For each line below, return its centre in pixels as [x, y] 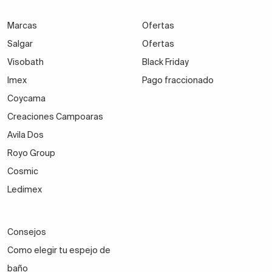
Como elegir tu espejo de [59, 250]
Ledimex [25, 190]
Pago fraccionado [178, 80]
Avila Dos [25, 135]
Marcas [22, 26]
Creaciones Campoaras [55, 117]
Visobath [25, 62]
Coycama [26, 99]
